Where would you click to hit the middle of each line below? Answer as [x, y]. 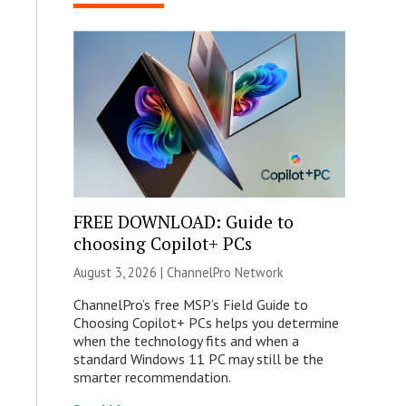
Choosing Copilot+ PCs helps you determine [206, 322]
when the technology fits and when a [186, 340]
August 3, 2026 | [120, 272]
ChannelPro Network [225, 272]
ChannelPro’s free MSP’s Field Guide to [190, 304]
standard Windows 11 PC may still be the [198, 358]
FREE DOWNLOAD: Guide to [183, 221]
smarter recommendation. [152, 377]
